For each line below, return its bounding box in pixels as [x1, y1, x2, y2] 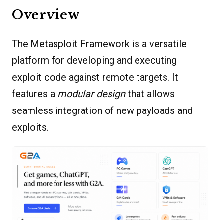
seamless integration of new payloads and [12, 104, 192, 116]
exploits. [12, 121, 49, 133]
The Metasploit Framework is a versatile [12, 37, 187, 50]
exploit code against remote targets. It [12, 71, 178, 83]
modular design [57, 87, 125, 100]
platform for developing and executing [12, 54, 177, 66]
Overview [12, 7, 80, 23]
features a [12, 87, 57, 100]
